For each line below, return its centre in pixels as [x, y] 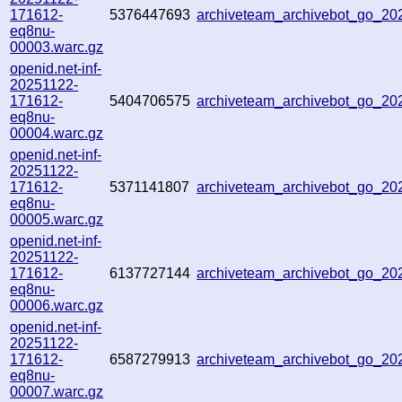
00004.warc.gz [57, 133]
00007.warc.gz [57, 391]
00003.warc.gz [57, 47]
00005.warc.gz [57, 219]
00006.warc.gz [57, 305]
